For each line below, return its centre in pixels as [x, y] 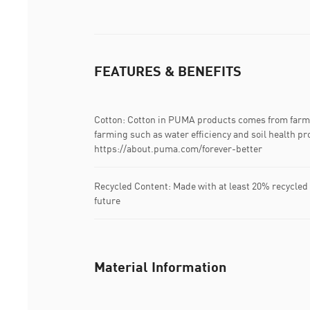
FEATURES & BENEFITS [168, 71]
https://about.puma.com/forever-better [178, 149]
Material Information [160, 267]
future [107, 201]
